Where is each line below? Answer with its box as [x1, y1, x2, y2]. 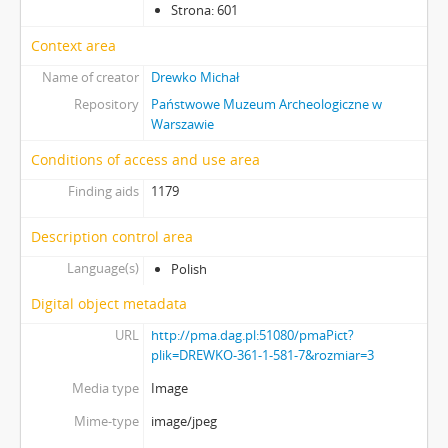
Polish [170, 259, 207, 278]
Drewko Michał [150, 67, 239, 86]
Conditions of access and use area [31, 149, 260, 169]
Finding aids [67, 181, 139, 200]
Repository [73, 94, 139, 113]
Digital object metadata [31, 293, 187, 313]
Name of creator [41, 67, 139, 86]
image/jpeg [150, 411, 217, 430]
